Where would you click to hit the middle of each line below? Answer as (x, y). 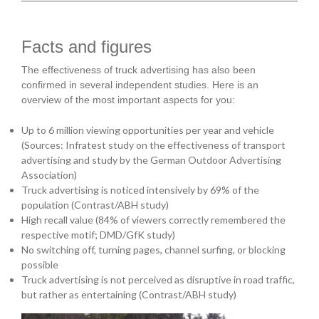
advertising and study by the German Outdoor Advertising (151, 159)
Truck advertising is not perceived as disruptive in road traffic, (158, 279)
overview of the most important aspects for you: (128, 99)
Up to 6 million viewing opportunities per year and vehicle (148, 130)
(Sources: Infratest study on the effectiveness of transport (153, 145)
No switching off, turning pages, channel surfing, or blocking (153, 249)
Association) (49, 174)
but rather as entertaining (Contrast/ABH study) (129, 294)
